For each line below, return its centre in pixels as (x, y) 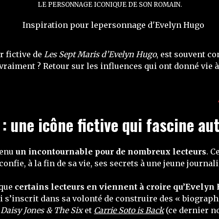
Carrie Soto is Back (129, 210)
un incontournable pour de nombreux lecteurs (111, 152)
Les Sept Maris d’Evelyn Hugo (100, 54)
